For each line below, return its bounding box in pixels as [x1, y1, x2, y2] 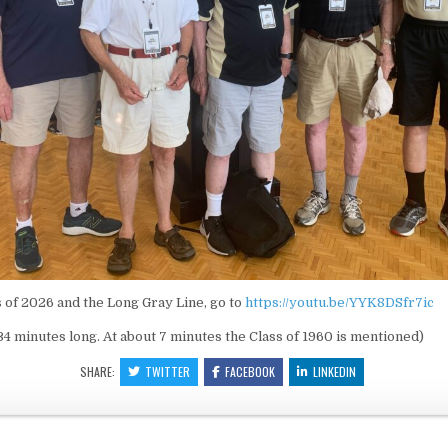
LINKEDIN [312, 362, 356, 380]
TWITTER [144, 362, 190, 380]
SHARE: [79, 362, 118, 380]
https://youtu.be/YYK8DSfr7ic [245, 294, 435, 310]
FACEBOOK [224, 362, 275, 380]
